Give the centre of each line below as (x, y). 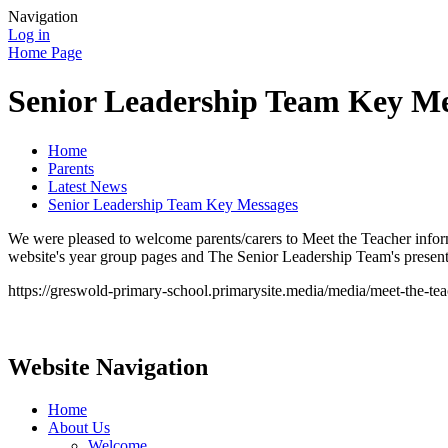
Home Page (45, 52)
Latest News (87, 186)
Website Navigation (108, 366)
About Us (79, 427)
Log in (29, 34)
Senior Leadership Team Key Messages (173, 204)
